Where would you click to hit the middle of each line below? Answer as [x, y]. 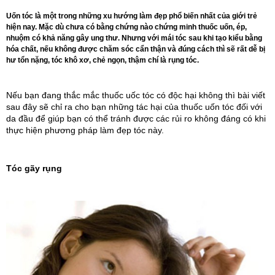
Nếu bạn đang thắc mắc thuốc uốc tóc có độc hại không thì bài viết [136, 95]
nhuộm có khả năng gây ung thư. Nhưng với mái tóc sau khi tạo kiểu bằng [134, 38]
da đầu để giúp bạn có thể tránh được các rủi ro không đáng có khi [136, 119]
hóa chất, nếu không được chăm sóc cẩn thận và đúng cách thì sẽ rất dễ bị [136, 49]
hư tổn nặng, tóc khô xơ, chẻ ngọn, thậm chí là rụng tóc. [103, 60]
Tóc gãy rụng [34, 168]
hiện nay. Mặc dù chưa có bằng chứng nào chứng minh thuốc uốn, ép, [126, 27]
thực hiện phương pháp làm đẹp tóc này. [85, 130]
